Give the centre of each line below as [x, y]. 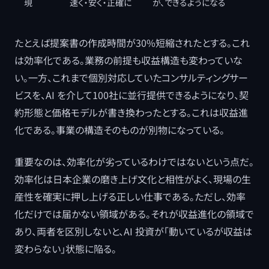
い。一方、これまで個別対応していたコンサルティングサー [131, 77]
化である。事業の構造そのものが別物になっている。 [119, 130]
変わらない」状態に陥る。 [65, 249]
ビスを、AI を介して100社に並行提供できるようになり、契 [131, 95]
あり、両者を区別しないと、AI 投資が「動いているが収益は [133, 231]
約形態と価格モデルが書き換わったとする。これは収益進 [131, 112]
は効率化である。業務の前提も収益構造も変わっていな [128, 60]
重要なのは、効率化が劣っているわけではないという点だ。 [134, 162]
